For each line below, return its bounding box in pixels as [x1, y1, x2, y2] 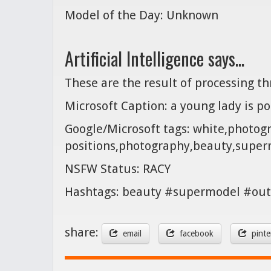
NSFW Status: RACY [65, 162, 171, 176]
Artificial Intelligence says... [65, 45, 244, 72]
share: [65, 225, 102, 240]
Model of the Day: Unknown [65, 8, 218, 22]
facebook [175, 229, 214, 238]
